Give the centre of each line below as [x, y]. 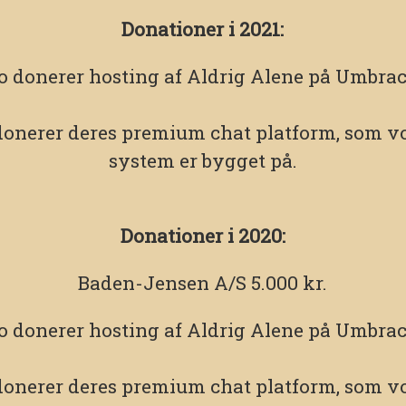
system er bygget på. [203, 161]
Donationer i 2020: [203, 236]
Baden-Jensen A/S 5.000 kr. [203, 283]
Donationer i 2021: [203, 29]
